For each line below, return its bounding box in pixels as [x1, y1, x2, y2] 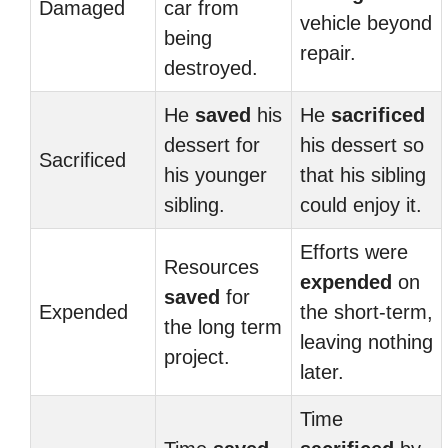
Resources [164, 256, 259, 278]
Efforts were [300, 241, 408, 263]
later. [300, 361, 344, 383]
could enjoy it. [300, 194, 422, 216]
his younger [164, 164, 267, 186]
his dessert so [300, 134, 424, 156]
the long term [164, 316, 282, 338]
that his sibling [300, 164, 426, 186]
